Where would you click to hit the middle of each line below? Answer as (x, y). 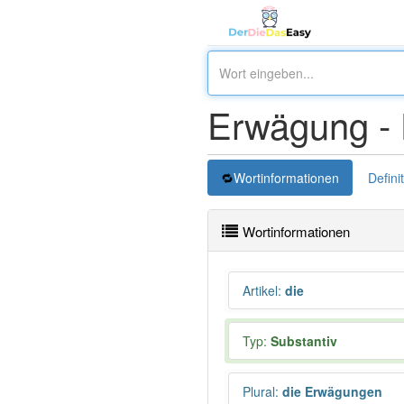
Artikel (260, 290)
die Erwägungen (331, 391)
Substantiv (304, 341)
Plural (259, 391)
